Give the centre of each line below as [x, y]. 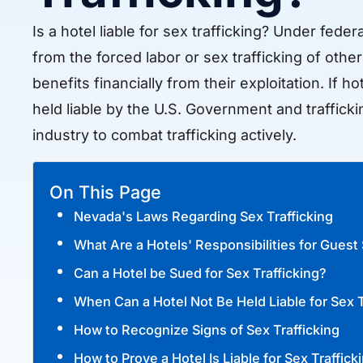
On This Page [105, 192]
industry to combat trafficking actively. [164, 135]
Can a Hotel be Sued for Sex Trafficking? [200, 273]
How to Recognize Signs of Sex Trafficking [207, 329]
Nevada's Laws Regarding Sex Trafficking [203, 216]
